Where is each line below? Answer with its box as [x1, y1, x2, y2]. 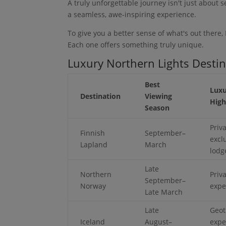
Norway [80, 181, 106, 191]
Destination [80, 91, 121, 101]
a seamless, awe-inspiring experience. [68, 9, 197, 19]
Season [145, 102, 170, 112]
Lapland [80, 139, 108, 149]
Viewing [145, 91, 173, 101]
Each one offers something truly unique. [68, 39, 204, 49]
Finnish [80, 128, 105, 138]
